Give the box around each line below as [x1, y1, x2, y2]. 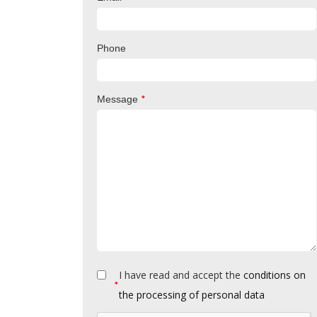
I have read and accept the [119, 268, 244, 282]
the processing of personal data [119, 288, 265, 301]
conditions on [243, 268, 306, 282]
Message [97, 93, 141, 105]
